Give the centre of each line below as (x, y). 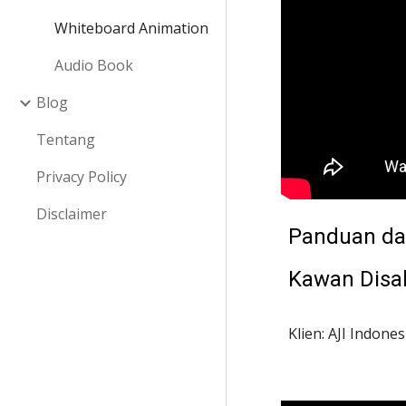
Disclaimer (72, 214)
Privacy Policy (82, 177)
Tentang (66, 140)
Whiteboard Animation (131, 28)
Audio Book (94, 65)
